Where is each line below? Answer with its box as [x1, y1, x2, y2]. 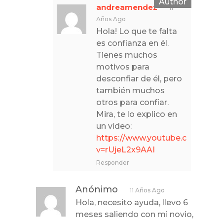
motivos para [96, 62, 150, 72]
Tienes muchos [96, 50, 158, 60]
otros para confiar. [96, 97, 169, 107]
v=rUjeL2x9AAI [96, 145, 155, 154]
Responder [96, 158, 130, 166]
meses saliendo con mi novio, [75, 209, 194, 219]
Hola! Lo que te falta [96, 26, 178, 36]
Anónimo [75, 184, 118, 195]
